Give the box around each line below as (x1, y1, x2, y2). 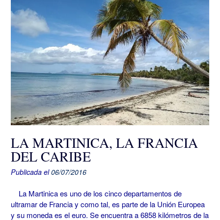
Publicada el (11, 166, 51, 177)
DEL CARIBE (11, 146, 91, 165)
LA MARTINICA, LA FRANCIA (11, 133, 198, 152)
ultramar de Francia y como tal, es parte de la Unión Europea (11, 199, 205, 209)
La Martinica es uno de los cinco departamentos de (11, 188, 182, 198)
